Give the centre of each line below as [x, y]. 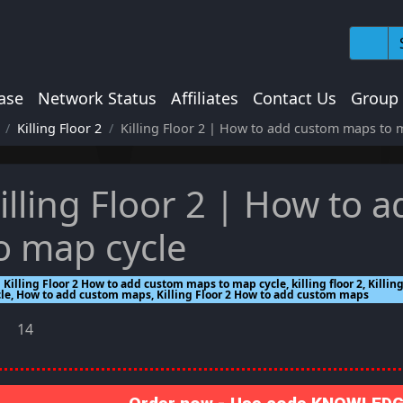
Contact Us [295, 98]
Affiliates [205, 98]
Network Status [97, 98]
